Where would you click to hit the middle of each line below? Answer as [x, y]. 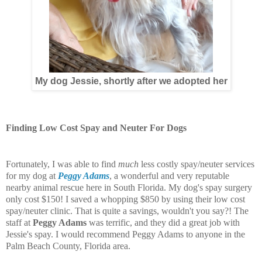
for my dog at [32, 175]
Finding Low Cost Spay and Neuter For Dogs [96, 127]
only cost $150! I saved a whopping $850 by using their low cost [125, 199]
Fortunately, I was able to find [62, 164]
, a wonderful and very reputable [169, 175]
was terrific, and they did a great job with [163, 222]
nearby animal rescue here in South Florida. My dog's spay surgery [129, 187]
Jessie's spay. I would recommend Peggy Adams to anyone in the [125, 234]
